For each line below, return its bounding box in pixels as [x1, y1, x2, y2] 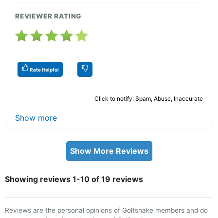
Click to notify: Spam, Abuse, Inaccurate [94, 94, 203, 102]
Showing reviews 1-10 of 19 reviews [5, 174, 143, 184]
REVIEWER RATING [15, 12, 82, 20]
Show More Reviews [70, 145, 148, 156]
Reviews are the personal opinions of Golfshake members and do [5, 206, 208, 214]
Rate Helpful [29, 66, 59, 73]
